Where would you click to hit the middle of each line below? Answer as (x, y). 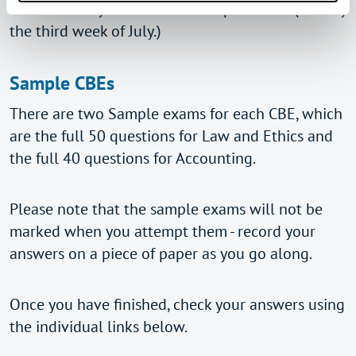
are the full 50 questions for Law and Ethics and (171, 136)
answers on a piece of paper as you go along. (161, 253)
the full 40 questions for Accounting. (136, 158)
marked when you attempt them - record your (163, 231)
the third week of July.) (85, 31)
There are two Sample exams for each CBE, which (176, 114)
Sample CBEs (62, 83)
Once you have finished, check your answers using (177, 304)
